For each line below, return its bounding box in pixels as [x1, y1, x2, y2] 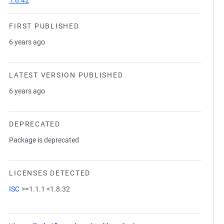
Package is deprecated [9, 136, 79, 144]
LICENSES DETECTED [9, 169, 90, 177]
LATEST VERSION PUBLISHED [9, 71, 123, 79]
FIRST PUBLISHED [9, 22, 79, 30]
